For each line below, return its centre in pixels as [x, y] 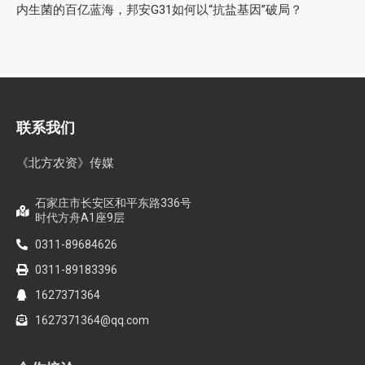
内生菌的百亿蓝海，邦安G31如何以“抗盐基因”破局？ [159, 10]
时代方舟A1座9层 [79, 218]
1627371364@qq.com [92, 321]
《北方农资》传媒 [65, 163]
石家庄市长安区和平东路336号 [113, 203]
